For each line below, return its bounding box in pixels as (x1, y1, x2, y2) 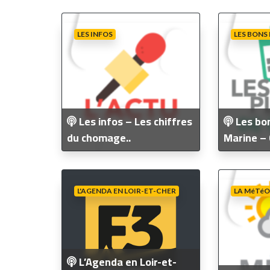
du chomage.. (67, 127, 131, 148)
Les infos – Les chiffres (77, 111, 192, 131)
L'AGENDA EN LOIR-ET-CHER (77, 186, 176, 195)
